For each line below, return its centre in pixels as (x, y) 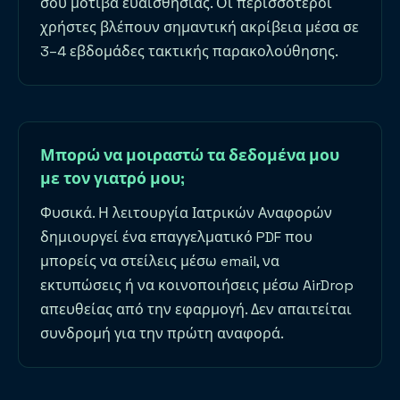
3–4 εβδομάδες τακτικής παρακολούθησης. (189, 52)
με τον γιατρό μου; (112, 179)
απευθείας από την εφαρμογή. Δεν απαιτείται (196, 310)
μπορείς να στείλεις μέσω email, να (160, 262)
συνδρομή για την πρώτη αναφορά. (162, 334)
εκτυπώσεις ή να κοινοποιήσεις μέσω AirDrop (197, 286)
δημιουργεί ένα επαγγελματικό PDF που (176, 237)
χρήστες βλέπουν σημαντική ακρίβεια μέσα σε (200, 28)
